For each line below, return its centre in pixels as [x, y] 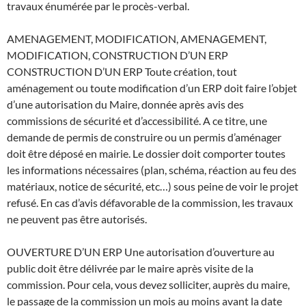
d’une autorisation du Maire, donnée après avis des [125, 104]
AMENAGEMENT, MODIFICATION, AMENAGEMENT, [137, 38]
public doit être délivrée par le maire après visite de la [130, 268]
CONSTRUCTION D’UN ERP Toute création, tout [122, 71]
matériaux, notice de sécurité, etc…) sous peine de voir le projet [153, 186]
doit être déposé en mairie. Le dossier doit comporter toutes [146, 153]
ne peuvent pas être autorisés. [77, 219]
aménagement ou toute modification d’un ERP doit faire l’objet [152, 87]
